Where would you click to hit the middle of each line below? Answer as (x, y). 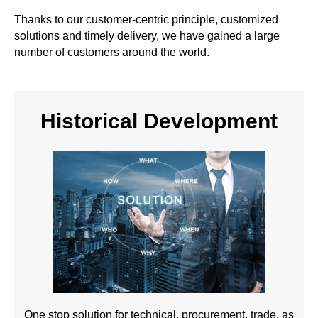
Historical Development (159, 121)
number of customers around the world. (112, 52)
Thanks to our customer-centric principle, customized (146, 20)
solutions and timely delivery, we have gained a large (147, 36)
